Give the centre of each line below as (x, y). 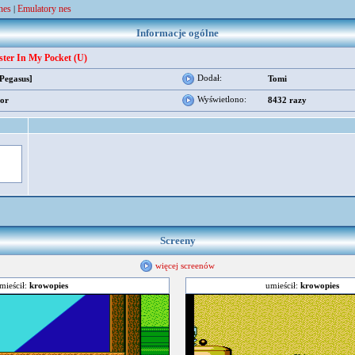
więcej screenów (185, 265)
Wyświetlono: (221, 99)
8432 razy (287, 100)
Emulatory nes (44, 9)
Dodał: (208, 78)
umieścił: (282, 285)
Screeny (177, 240)
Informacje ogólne (177, 33)
